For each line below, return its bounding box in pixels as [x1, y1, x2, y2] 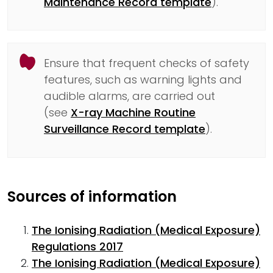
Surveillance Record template [44, 121, 205, 137]
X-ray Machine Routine [71, 105, 196, 121]
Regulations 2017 [32, 239, 123, 255]
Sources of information [7, 186, 177, 207]
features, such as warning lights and [44, 72, 242, 88]
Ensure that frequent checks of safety [44, 55, 249, 71]
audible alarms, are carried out [44, 88, 215, 104]
